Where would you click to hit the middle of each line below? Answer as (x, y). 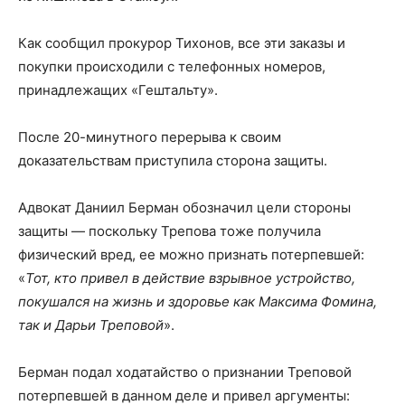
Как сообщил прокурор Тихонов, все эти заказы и (182, 43)
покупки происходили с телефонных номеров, (172, 67)
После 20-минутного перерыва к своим (150, 137)
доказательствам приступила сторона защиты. (173, 161)
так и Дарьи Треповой (91, 325)
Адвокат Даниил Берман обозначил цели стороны (184, 208)
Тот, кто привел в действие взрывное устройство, (190, 278)
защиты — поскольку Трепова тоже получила (170, 231)
